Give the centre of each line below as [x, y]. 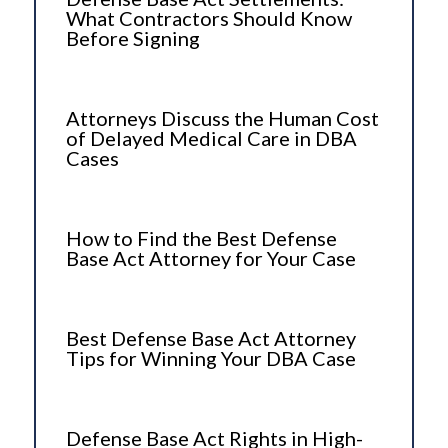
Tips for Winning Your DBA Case [210, 357]
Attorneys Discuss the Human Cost [222, 117]
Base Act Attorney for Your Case [210, 257]
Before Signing [132, 37]
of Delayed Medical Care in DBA [211, 137]
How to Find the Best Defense [201, 237]
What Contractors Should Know [208, 17]
